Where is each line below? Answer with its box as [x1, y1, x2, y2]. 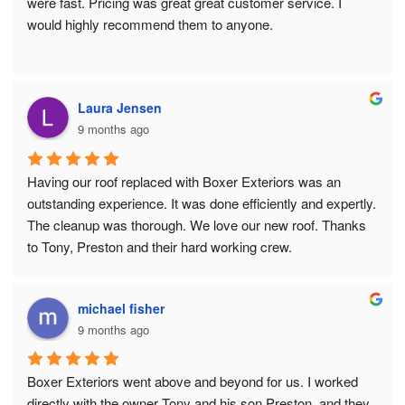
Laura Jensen [78, 99, 162, 118]
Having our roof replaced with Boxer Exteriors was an [27, 171, 341, 191]
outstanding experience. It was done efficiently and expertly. [27, 193, 376, 212]
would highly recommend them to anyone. [27, 14, 273, 34]
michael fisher [78, 298, 165, 317]
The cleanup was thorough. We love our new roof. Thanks [27, 214, 366, 234]
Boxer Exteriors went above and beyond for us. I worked [27, 371, 358, 391]
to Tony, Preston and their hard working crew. [27, 236, 292, 256]
